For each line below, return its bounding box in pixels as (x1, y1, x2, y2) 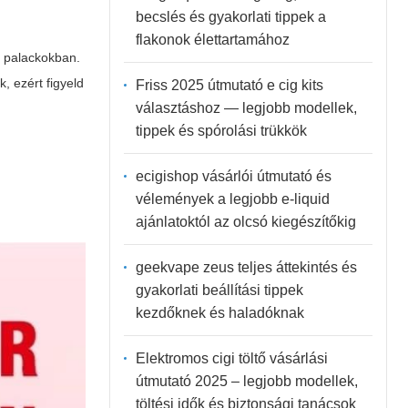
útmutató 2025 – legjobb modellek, (135, 372, 358, 389)
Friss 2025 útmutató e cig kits (135, 76, 323, 93)
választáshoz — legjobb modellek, (135, 99, 357, 116)
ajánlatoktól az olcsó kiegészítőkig (135, 213, 356, 229)
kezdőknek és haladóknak (135, 304, 304, 321)
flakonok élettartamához (135, 31, 290, 47)
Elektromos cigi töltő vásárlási (135, 350, 328, 366)
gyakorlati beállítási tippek (135, 281, 303, 298)
